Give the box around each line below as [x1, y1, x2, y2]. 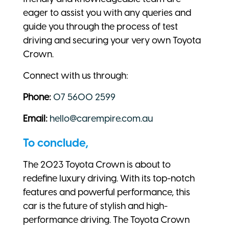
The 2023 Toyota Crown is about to [23, 159, 171, 171]
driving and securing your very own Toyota [23, 35, 201, 47]
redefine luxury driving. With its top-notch [23, 173, 195, 185]
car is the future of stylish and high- [23, 200, 168, 212]
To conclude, [23, 136, 88, 150]
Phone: [23, 91, 53, 103]
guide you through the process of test [23, 21, 178, 33]
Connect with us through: [23, 70, 128, 82]
